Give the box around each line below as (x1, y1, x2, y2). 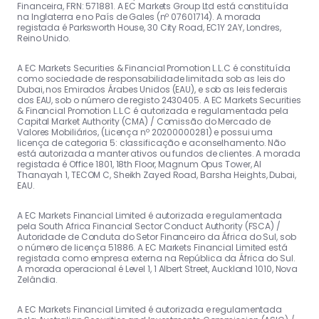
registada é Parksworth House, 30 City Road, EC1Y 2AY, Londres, (17, 21, 281, 34)
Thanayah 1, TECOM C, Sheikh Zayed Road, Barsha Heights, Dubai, (17, 169, 296, 182)
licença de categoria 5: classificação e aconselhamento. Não (17, 137, 286, 150)
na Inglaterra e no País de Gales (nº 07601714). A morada (17, 11, 261, 23)
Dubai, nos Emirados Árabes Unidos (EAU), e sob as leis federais (17, 83, 288, 96)
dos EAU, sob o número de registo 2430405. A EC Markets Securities (17, 94, 301, 107)
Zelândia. (17, 273, 58, 286)
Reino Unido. (17, 32, 70, 45)
